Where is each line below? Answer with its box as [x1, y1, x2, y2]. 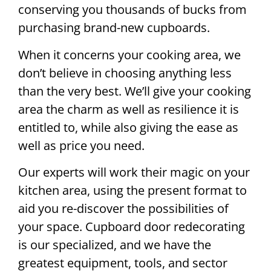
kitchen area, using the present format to [18, 182, 247, 199]
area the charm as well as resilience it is [18, 100, 239, 117]
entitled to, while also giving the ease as [18, 119, 238, 135]
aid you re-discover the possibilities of [18, 200, 229, 217]
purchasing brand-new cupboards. [18, 19, 210, 36]
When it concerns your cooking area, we [18, 46, 241, 63]
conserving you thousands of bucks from [18, 1, 247, 18]
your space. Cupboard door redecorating [18, 218, 245, 235]
